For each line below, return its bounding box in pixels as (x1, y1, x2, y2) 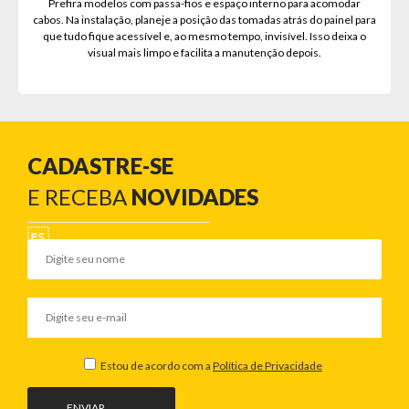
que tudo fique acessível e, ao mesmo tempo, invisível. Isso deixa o (43, 29, 366, 43)
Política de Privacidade (213, 359, 322, 372)
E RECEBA (27, 184, 131, 210)
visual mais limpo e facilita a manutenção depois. (88, 46, 321, 59)
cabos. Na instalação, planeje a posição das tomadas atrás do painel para (33, 13, 376, 26)
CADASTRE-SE (27, 152, 173, 179)
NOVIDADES (131, 184, 258, 210)
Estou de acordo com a (99, 359, 213, 372)
